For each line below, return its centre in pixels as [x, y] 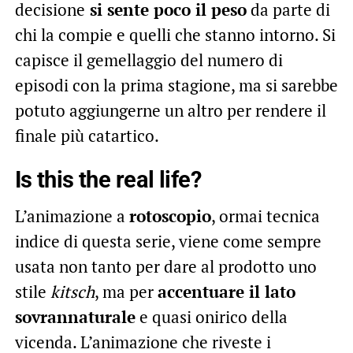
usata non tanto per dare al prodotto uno [165, 267]
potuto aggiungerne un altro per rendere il [170, 111]
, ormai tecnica [265, 216]
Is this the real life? [108, 180]
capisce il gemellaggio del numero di [149, 60]
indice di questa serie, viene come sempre [168, 242]
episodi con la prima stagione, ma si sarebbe [176, 85]
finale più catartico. [87, 136]
